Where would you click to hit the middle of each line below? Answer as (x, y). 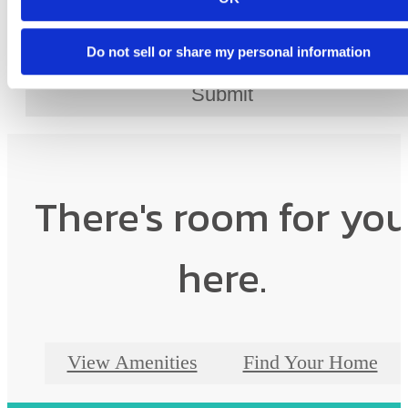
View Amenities (132, 363)
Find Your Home (310, 363)
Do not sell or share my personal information (229, 51)
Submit (222, 95)
